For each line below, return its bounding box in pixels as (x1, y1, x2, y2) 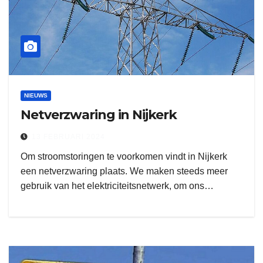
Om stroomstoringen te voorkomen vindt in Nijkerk (21, 151, 227, 161)
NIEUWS (24, 92, 48, 99)
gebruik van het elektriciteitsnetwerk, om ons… (21, 181, 214, 191)
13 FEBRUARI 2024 (32, 133, 105, 141)
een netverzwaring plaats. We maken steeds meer (21, 166, 228, 176)
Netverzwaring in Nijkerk (21, 107, 177, 123)
